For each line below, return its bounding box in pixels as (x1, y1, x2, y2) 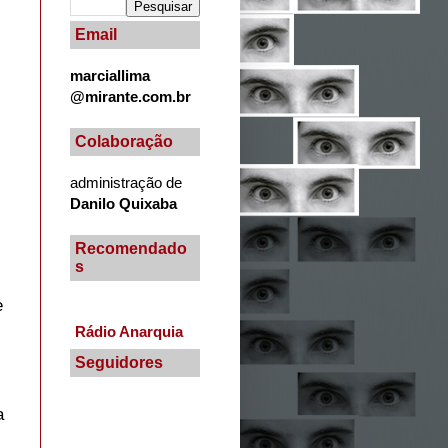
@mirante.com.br (70, 87, 191, 105)
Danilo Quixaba (70, 194, 177, 212)
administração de (70, 173, 182, 191)
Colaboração (75, 132, 173, 150)
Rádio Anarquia (75, 323, 183, 341)
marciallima (70, 66, 150, 84)
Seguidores (75, 354, 163, 371)
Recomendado (75, 239, 187, 257)
